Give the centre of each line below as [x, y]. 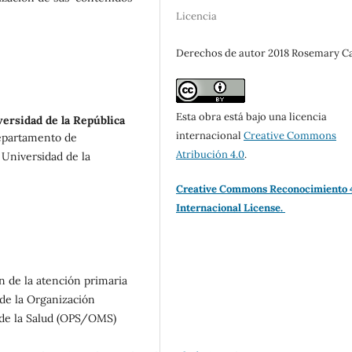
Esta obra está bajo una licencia [252, 117]
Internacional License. [231, 208]
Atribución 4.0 [211, 155]
